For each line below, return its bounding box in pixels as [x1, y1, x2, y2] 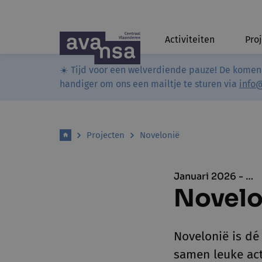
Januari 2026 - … [174, 170, 254, 182]
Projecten [87, 130, 125, 140]
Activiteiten [165, 34, 215, 45]
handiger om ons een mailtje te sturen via [60, 78, 239, 89]
